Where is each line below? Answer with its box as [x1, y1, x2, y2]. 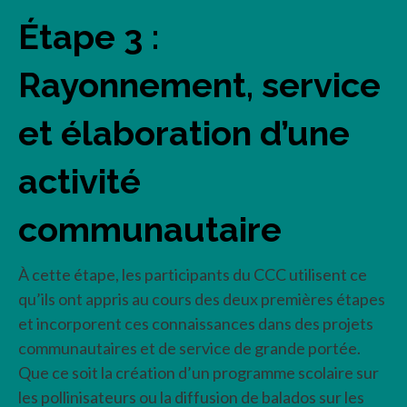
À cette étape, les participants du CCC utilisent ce [18, 264, 367, 285]
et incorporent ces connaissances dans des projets [18, 313, 373, 334]
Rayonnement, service [18, 65, 381, 106]
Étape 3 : [18, 16, 160, 58]
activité [18, 161, 141, 203]
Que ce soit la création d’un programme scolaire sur [18, 362, 379, 383]
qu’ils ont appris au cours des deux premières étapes [18, 289, 385, 310]
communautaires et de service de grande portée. [18, 338, 361, 359]
